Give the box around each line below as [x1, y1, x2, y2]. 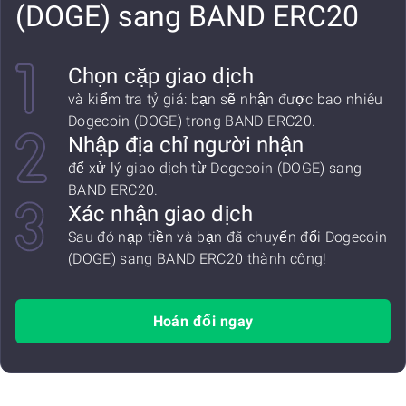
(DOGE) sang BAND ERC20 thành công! [68, 250, 327, 267]
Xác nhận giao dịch [68, 201, 253, 227]
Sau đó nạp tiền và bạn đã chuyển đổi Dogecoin [68, 228, 388, 246]
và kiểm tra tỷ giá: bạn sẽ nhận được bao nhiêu [68, 91, 383, 108]
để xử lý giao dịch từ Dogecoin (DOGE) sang [68, 159, 362, 177]
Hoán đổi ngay [152, 313, 254, 330]
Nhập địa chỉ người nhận [68, 132, 304, 158]
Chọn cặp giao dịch [68, 63, 254, 89]
